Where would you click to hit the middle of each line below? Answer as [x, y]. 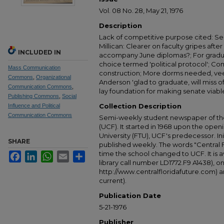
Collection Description [140, 106]
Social [69, 96]
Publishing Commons [33, 96]
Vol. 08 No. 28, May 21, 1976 [141, 10]
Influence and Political [34, 105]
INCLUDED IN [39, 52]
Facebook [35, 154]
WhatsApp [68, 154]
